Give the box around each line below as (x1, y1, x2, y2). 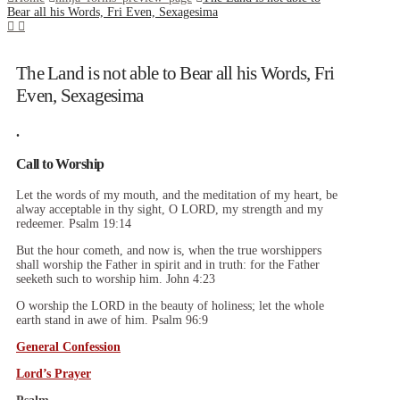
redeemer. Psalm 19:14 (16, 216, 131, 230)
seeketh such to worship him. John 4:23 (16, 271, 215, 286)
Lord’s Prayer (16, 366, 91, 380)
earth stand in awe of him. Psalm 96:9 (16, 312, 208, 327)
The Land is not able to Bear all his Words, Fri (16, 62, 335, 85)
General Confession (16, 339, 121, 354)
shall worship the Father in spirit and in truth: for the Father (16, 257, 320, 271)
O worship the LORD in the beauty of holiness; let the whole (16, 298, 324, 312)
